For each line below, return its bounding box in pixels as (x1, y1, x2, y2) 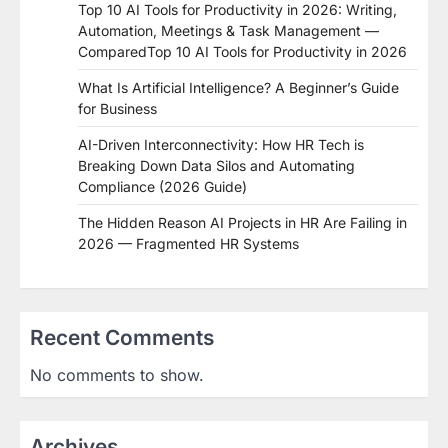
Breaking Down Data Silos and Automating (78, 157, 355, 175)
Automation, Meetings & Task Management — (78, 22, 379, 40)
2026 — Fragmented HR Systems (78, 235, 299, 253)
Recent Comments (30, 325, 214, 351)
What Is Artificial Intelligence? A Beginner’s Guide (78, 79, 399, 97)
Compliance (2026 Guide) (78, 178, 247, 196)
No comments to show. (30, 365, 204, 386)
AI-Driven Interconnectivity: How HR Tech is (78, 136, 364, 154)
